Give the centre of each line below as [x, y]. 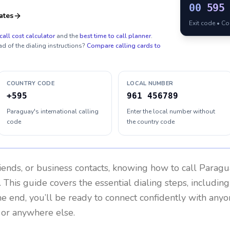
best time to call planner [115, 36]
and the [67, 36]
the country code [151, 122]
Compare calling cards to [124, 46]
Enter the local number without [171, 111]
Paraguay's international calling [52, 111]
